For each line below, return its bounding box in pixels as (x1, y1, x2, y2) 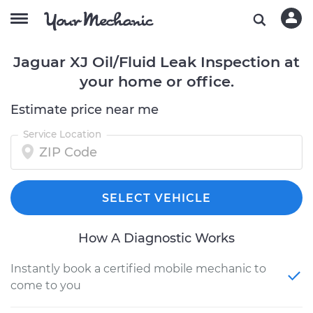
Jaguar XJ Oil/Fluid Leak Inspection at (13, 53, 300, 71)
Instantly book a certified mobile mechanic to (10, 262, 266, 275)
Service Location (22, 128, 102, 140)
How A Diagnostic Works (78, 231, 235, 246)
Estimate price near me (10, 102, 159, 117)
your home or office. (79, 73, 234, 90)
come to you (10, 279, 81, 292)
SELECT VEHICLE (102, 191, 211, 205)
